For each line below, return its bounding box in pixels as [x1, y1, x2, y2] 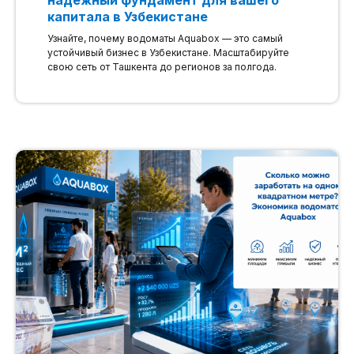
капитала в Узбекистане [47, 8, 208, 24]
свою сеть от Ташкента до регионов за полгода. [47, 60, 277, 73]
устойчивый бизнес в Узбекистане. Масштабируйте [47, 46, 289, 58]
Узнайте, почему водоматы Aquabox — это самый [47, 32, 283, 44]
